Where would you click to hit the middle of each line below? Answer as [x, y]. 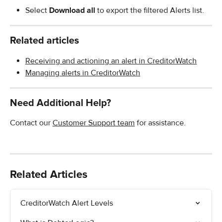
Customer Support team [94, 123]
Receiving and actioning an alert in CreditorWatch [111, 61]
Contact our [31, 123]
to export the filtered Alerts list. [150, 11]
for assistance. [160, 123]
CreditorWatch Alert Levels [67, 203]
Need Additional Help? [60, 103]
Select [37, 11]
